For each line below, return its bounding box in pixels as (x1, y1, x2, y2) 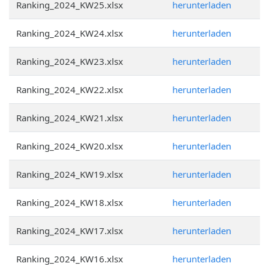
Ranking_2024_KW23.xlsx (16, 55, 123, 67)
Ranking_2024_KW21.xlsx (16, 112, 123, 124)
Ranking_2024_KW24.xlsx (16, 27, 123, 39)
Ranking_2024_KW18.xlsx (16, 196, 123, 208)
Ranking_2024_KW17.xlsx (16, 225, 123, 237)
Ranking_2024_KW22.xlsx (16, 83, 123, 95)
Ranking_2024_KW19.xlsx (16, 168, 123, 180)
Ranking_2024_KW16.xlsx (16, 253, 123, 265)
